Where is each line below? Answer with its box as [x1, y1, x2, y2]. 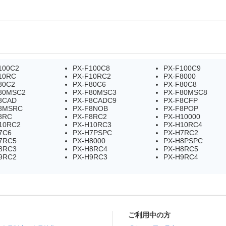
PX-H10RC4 [163, 120, 202, 129]
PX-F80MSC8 [163, 88, 207, 96]
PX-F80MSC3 [73, 88, 117, 96]
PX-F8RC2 [73, 112, 107, 121]
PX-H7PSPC [73, 128, 112, 137]
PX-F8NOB [73, 104, 108, 112]
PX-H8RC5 [163, 144, 198, 153]
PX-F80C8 [163, 80, 197, 88]
